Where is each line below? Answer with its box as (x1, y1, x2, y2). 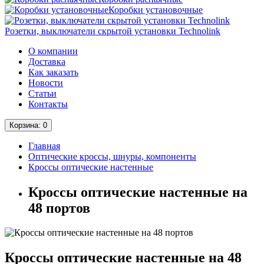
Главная (28, 140, 60, 151)
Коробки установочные (108, 4, 203, 15)
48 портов (28, 200, 90, 216)
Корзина (9, 120, 38, 130)
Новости (28, 77, 63, 88)
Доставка (28, 56, 65, 67)
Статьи (28, 88, 57, 98)
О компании (28, 45, 78, 56)
